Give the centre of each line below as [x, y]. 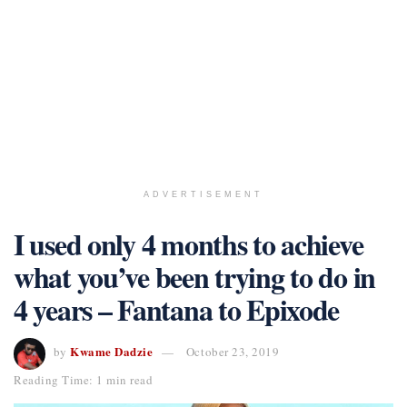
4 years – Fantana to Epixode [177, 310]
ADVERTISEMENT [203, 195]
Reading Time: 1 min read [84, 379]
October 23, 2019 [233, 352]
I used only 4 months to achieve [189, 244]
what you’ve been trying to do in [195, 277]
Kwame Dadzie [112, 352]
